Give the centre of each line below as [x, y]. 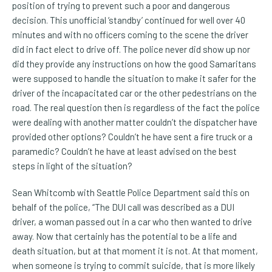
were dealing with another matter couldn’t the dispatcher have [135, 122]
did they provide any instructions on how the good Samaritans [134, 64]
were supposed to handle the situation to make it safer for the [134, 79]
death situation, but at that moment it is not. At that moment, [135, 251]
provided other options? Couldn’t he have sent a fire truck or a [132, 137]
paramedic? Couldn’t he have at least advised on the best [124, 151]
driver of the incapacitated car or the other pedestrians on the [134, 93]
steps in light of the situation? [72, 166]
